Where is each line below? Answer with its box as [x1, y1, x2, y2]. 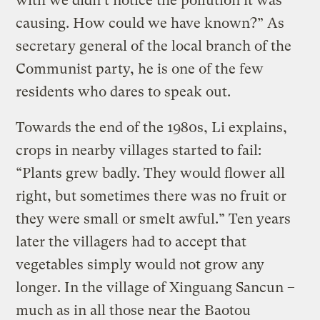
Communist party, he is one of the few [16, 60, 264, 77]
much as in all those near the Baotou [16, 301, 251, 319]
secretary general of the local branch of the [16, 37, 292, 54]
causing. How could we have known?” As [16, 14, 285, 31]
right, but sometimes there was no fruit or [16, 187, 287, 204]
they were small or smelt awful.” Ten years [16, 210, 291, 227]
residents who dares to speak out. [16, 83, 231, 100]
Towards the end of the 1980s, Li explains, [16, 119, 288, 136]
